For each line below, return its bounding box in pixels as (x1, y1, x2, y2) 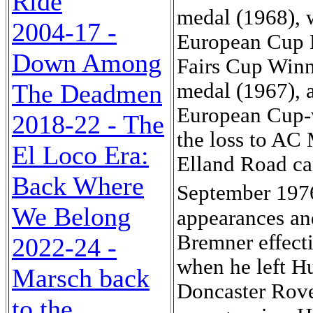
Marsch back (12, 263, 150, 293)
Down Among (12, 48, 161, 78)
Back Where (12, 171, 144, 201)
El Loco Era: (12, 140, 149, 170)
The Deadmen (12, 79, 162, 108)
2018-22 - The (12, 110, 164, 139)
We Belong (12, 202, 131, 231)
